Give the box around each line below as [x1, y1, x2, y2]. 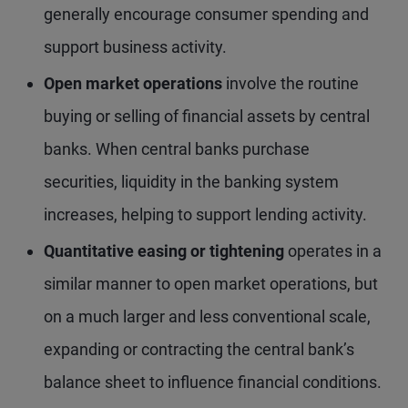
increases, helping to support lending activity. [44, 205, 367, 224]
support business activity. [44, 37, 227, 56]
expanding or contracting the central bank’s [44, 340, 354, 359]
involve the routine [226, 74, 359, 93]
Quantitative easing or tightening [44, 241, 288, 260]
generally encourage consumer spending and [44, 5, 369, 24]
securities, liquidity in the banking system [44, 172, 339, 191]
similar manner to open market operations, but [44, 274, 378, 293]
